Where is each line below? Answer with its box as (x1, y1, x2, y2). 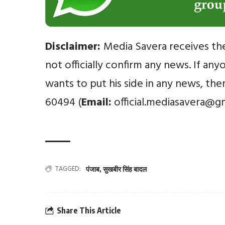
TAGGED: (55, 163, 81, 174)
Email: (81, 93, 112, 111)
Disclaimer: (45, 38, 104, 56)
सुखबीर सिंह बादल (103, 164, 147, 173)
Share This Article (57, 205, 122, 216)
